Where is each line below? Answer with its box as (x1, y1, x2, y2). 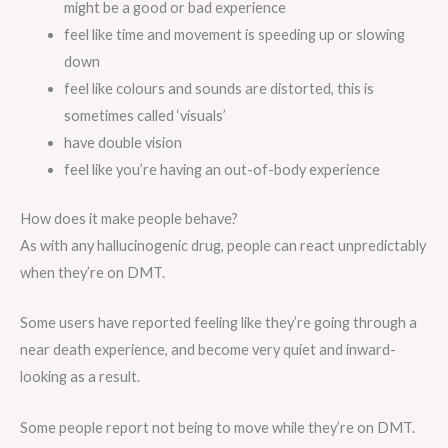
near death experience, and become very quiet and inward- (20, 341, 396, 359)
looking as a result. (20, 368, 140, 386)
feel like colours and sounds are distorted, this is (63, 80, 374, 98)
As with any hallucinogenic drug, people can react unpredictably (20, 236, 426, 254)
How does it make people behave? (20, 209, 238, 227)
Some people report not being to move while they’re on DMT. (20, 418, 415, 436)
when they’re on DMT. (20, 263, 165, 281)
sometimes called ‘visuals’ (63, 107, 226, 125)
